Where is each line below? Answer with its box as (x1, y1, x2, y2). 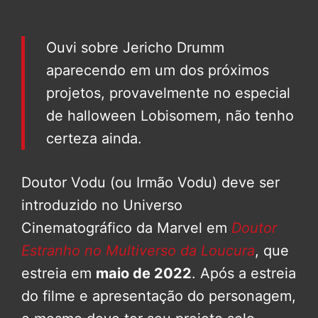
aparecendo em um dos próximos (46, 62, 269, 79)
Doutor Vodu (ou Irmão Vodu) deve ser (21, 174, 280, 192)
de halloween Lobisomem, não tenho (46, 107, 294, 125)
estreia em (21, 265, 96, 283)
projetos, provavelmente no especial (46, 84, 290, 102)
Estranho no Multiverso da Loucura (21, 242, 255, 260)
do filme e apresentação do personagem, (21, 287, 296, 305)
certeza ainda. (46, 130, 142, 148)
